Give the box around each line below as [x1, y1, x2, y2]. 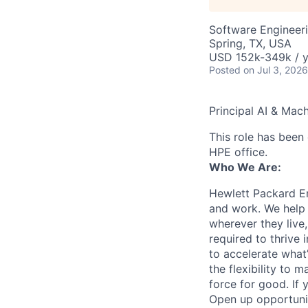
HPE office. [209, 145, 267, 159]
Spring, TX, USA [209, 36, 291, 50]
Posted [209, 64, 241, 76]
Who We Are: [209, 160, 281, 174]
